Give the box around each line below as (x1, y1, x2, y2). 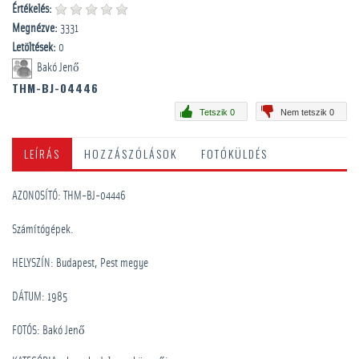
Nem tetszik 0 (280, 107, 334, 117)
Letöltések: (12, 42, 56, 54)
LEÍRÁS (24, 145, 60, 162)
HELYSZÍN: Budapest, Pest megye (12, 257, 148, 269)
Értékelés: (12, 3, 52, 15)
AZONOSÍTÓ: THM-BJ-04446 (12, 190, 126, 202)
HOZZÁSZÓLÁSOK (84, 145, 177, 162)
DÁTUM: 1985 (12, 291, 67, 303)
